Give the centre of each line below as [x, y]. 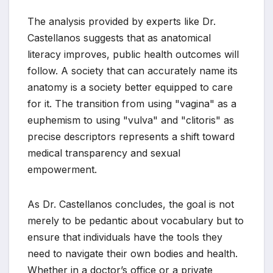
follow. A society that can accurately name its [133, 71]
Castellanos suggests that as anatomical [119, 38]
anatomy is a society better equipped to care [130, 87]
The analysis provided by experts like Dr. [122, 22]
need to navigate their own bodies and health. [133, 254]
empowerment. [62, 170]
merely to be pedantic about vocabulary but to [136, 221]
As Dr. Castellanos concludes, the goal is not [131, 204]
